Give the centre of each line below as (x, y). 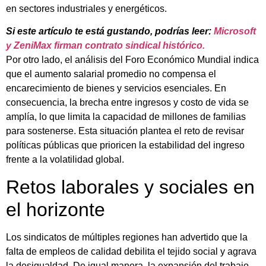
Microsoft (235, 31)
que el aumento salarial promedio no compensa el (111, 74)
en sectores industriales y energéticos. (86, 9)
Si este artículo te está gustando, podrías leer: (110, 31)
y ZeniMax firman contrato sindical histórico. (105, 46)
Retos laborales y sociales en (130, 187)
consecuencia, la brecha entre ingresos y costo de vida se (127, 103)
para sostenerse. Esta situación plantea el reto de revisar (125, 131)
